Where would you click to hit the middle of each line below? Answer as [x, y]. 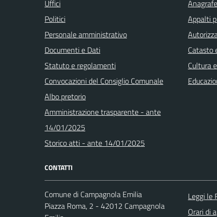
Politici [55, 19]
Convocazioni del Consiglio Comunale [104, 81]
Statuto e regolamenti [80, 65]
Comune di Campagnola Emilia [93, 194]
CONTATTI [59, 167]
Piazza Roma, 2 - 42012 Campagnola [105, 206]
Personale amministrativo [86, 34]
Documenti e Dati [72, 50]
